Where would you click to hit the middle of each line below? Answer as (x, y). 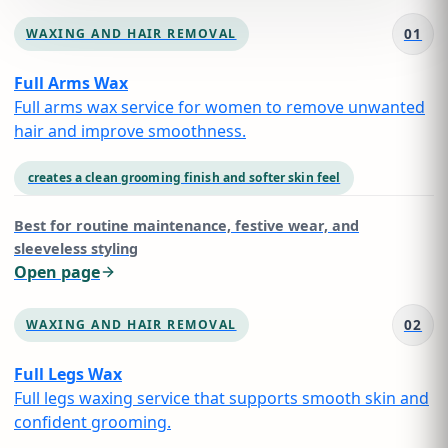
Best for (45, 225)
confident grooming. (92, 422)
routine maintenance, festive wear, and (217, 225)
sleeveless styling (76, 248)
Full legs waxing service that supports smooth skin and (221, 398)
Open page (57, 272)
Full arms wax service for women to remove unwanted (219, 107)
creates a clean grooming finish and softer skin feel (184, 177)
